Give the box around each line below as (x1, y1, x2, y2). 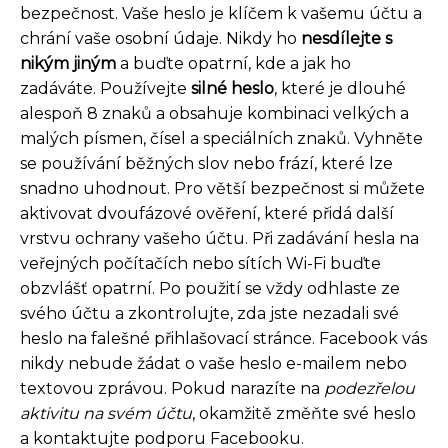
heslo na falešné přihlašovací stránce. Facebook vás (20, 329, 427, 349)
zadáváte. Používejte (20, 79, 191, 99)
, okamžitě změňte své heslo (192, 404, 416, 424)
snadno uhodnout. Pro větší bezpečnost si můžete (20, 179, 425, 199)
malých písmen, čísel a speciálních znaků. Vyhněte (20, 129, 423, 149)
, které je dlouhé (274, 79, 406, 99)
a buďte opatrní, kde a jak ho (116, 54, 351, 74)
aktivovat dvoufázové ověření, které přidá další (20, 204, 394, 224)
